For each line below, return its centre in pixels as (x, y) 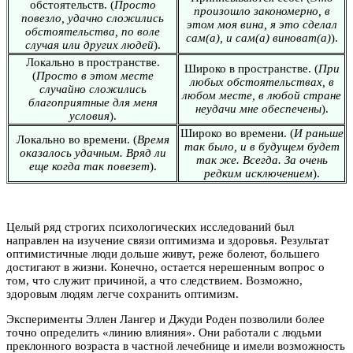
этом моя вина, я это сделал (262, 24)
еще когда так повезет (89, 166)
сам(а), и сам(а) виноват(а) (258, 37)
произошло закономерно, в (262, 11)
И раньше (318, 133)
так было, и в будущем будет (262, 146)
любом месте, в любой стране (262, 95)
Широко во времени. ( (237, 133)
